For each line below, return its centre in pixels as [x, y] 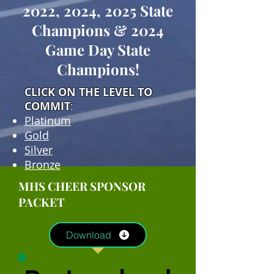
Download [88, 235]
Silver [39, 150]
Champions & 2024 [98, 30]
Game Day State [98, 50]
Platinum [48, 121]
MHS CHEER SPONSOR [82, 186]
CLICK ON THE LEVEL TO [88, 92]
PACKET [42, 202]
